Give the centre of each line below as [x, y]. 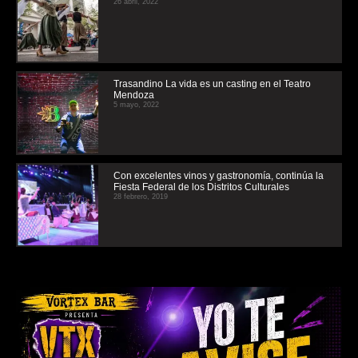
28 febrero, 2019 [141, 197]
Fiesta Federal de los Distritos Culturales [201, 187]
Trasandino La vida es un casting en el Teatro [212, 84]
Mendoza [134, 95]
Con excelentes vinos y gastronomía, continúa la [219, 176]
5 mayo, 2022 [136, 105]
